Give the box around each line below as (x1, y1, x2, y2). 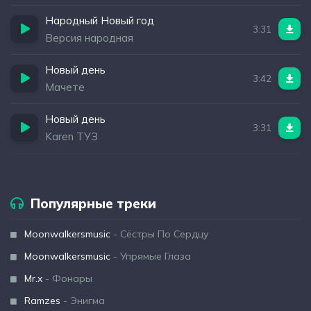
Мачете (45, 81, 85, 94)
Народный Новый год (45, 14, 154, 27)
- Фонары (42, 272, 92, 285)
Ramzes (24, 294, 60, 307)
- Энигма (60, 294, 105, 307)
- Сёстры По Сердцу (110, 228, 209, 240)
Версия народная (45, 31, 133, 44)
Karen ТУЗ (45, 130, 98, 143)
